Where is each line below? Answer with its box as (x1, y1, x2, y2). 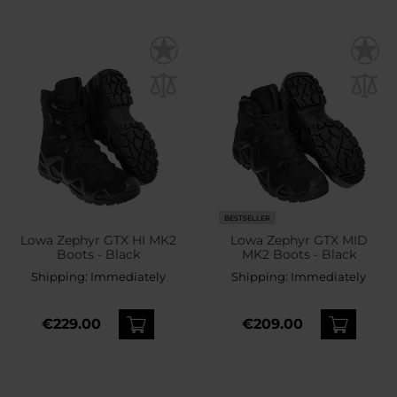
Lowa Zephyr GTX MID (230, 232, 368, 249)
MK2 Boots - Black (241, 246, 356, 263)
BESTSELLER (223, 213, 270, 222)
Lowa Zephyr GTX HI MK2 (19, 232, 176, 249)
